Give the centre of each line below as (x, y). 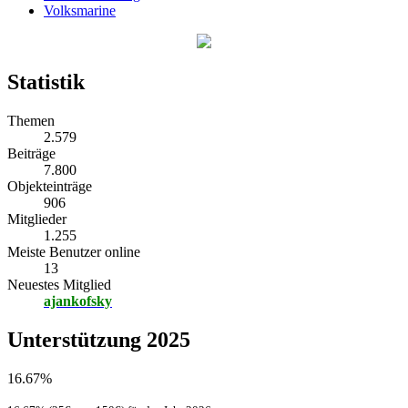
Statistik (46, 82)
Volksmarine (80, 11)
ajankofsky (78, 301)
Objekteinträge (50, 187)
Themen (31, 121)
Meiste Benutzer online (74, 252)
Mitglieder (37, 219)
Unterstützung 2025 (99, 340)
